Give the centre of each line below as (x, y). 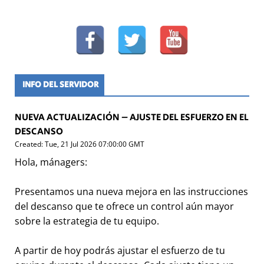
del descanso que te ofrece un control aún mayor (124, 207)
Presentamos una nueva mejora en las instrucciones (131, 192)
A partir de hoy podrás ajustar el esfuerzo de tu (120, 251)
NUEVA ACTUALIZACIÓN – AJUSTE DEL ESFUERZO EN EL (132, 118)
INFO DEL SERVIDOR (60, 85)
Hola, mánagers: (51, 162)
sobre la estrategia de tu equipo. (87, 221)
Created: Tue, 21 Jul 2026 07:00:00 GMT (80, 144)
